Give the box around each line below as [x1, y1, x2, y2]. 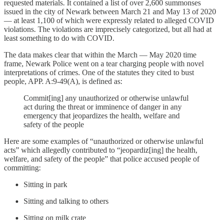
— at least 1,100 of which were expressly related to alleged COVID [4, 16, 214, 25]
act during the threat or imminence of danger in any [24, 102, 182, 111]
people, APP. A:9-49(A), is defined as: [4, 77, 122, 85]
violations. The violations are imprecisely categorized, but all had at [4, 25, 212, 33]
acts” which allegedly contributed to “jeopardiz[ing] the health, [4, 145, 197, 154]
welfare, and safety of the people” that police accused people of [4, 154, 199, 163]
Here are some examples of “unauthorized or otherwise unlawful [4, 137, 203, 145]
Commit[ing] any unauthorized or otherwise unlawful [24, 93, 189, 102]
